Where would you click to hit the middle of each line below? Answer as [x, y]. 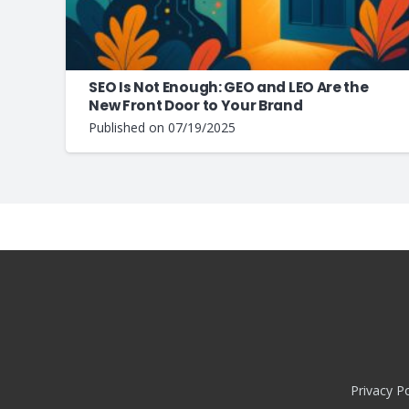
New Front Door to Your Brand [196, 106]
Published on [129, 128]
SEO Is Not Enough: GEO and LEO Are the [229, 88]
